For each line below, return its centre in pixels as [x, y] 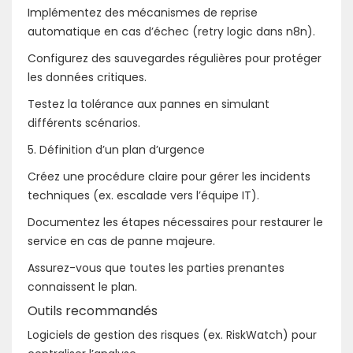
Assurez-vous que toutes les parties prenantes [156, 268]
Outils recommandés [93, 310]
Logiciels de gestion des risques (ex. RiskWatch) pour [172, 334]
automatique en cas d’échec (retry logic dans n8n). [171, 31]
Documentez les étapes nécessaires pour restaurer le [175, 222]
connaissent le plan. [82, 286]
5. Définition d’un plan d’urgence [116, 149]
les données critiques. [87, 77]
